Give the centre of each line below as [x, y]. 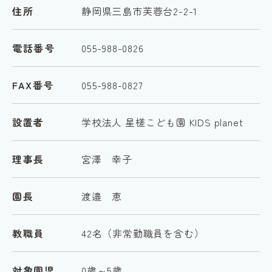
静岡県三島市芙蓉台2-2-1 [140, 11]
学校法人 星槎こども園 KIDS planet [162, 122]
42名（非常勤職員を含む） [143, 233]
